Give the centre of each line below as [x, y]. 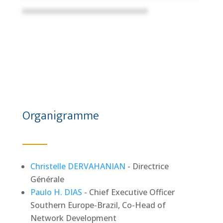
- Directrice [147, 166]
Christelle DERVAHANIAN [78, 166]
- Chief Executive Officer [128, 192]
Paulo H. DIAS [56, 192]
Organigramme [60, 116]
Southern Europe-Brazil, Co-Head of [98, 205]
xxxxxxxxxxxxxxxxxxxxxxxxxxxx [85, 10]
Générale [47, 179]
